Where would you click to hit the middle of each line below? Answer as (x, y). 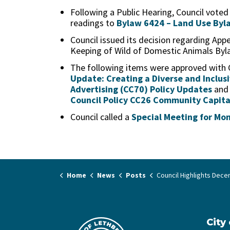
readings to (93, 23)
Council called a (101, 117)
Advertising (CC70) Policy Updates (141, 89)
